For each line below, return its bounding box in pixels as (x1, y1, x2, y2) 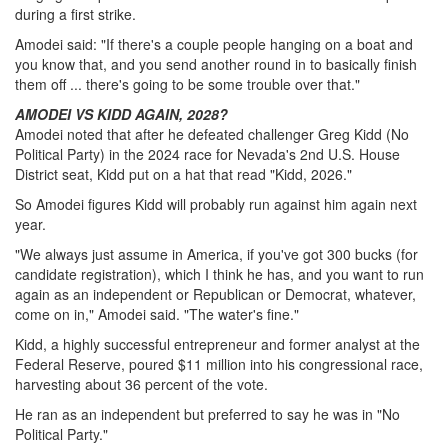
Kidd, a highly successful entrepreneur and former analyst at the (15, 333, 420, 354)
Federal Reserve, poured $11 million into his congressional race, (15, 353, 427, 374)
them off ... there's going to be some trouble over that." (15, 73, 360, 94)
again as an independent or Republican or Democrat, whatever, (15, 283, 416, 304)
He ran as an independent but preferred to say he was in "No (15, 403, 400, 424)
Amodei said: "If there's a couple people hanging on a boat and (15, 33, 413, 54)
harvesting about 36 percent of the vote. (15, 373, 268, 394)
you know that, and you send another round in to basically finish (15, 53, 417, 74)
